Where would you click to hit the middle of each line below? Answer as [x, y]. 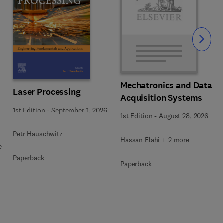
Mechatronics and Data [167, 85]
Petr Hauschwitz [38, 134]
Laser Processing [47, 92]
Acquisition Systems [162, 98]
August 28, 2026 [183, 116]
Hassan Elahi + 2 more [155, 140]
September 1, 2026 [79, 110]
